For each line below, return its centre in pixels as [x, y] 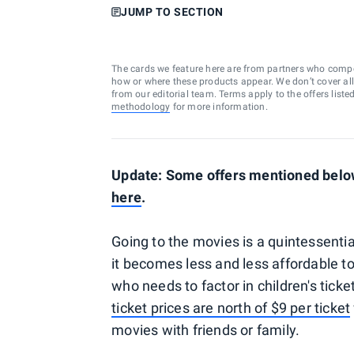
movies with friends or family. [206, 330]
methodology [141, 107]
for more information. [219, 107]
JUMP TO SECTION [172, 12]
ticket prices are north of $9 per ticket [231, 308]
